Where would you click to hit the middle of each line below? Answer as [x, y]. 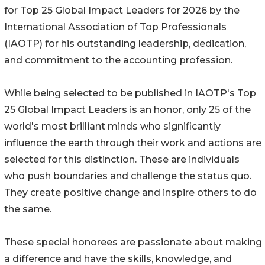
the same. [28, 209]
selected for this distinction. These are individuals [122, 160]
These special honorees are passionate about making [133, 243]
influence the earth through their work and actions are [133, 143]
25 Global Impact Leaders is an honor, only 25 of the [127, 110]
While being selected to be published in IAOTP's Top [130, 93]
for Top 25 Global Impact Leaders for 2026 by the [122, 11]
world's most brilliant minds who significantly [112, 127]
